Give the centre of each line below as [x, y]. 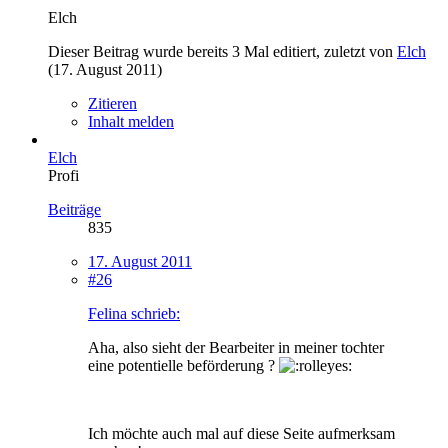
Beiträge [74, 209]
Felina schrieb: [134, 313]
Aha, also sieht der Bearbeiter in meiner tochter [236, 347]
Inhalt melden [131, 121]
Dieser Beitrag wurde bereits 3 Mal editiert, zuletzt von [222, 51]
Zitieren [112, 103]
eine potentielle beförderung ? [183, 365]
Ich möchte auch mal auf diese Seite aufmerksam [241, 433]
